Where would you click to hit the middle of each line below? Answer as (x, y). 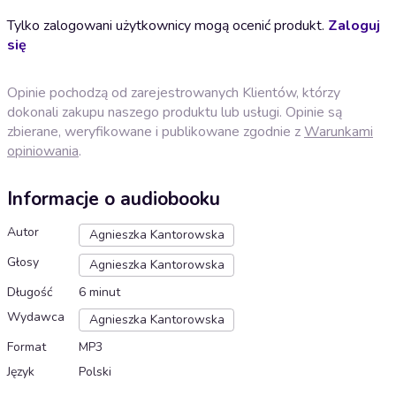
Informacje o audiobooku (114, 199)
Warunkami (339, 131)
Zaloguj (354, 25)
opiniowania (43, 151)
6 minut (99, 293)
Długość (30, 293)
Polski (95, 372)
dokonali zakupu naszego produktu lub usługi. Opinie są (175, 112)
